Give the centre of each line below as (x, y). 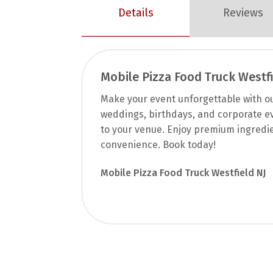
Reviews (243, 13)
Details (136, 12)
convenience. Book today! (158, 144)
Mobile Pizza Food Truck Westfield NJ (183, 172)
